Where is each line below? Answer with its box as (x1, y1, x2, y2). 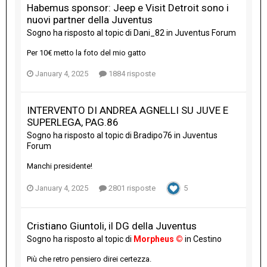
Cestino (193, 234, 222, 244)
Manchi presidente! (27, 162, 92, 171)
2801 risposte (107, 184, 156, 193)
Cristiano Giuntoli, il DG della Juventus (27, 220, 197, 232)
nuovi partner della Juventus (27, 14, 153, 26)
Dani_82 (133, 28, 164, 38)
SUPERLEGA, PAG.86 (27, 116, 119, 129)
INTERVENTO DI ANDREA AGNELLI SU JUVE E (27, 104, 228, 117)
